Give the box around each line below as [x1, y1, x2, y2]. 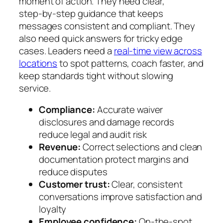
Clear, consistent [110, 178, 183, 191]
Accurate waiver [95, 103, 163, 116]
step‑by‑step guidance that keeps [19, 6, 163, 20]
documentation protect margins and [39, 153, 189, 166]
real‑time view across [113, 44, 202, 57]
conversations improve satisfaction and [39, 190, 203, 204]
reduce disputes [39, 165, 108, 179]
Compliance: [39, 103, 95, 116]
